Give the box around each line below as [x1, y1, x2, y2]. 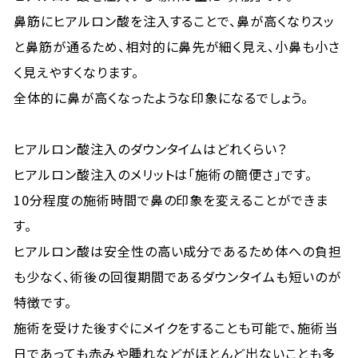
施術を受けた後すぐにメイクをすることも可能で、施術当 [14, 318, 338, 337]
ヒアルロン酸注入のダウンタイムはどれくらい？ [14, 139, 288, 158]
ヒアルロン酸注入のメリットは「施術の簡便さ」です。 [14, 165, 313, 184]
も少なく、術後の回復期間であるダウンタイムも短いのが [14, 267, 341, 286]
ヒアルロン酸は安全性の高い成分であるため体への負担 [14, 241, 343, 261]
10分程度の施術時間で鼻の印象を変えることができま [14, 190, 329, 209]
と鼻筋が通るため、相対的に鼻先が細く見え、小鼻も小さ [14, 37, 340, 56]
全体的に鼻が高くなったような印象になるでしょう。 [14, 88, 309, 107]
